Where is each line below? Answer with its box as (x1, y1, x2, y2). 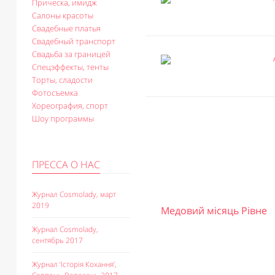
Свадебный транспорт (32, 36, 115, 47)
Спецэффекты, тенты (32, 61, 109, 72)
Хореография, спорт (32, 100, 108, 111)
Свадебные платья (32, 23, 101, 34)
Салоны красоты (32, 10, 93, 21)
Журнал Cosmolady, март (32, 189, 116, 199)
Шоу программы (32, 113, 94, 124)
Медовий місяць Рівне (161, 204, 267, 217)
